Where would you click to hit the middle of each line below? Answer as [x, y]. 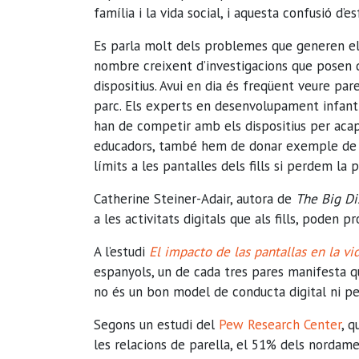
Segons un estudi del [156, 325]
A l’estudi [121, 252]
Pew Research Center [280, 325]
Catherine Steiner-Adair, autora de [195, 199]
